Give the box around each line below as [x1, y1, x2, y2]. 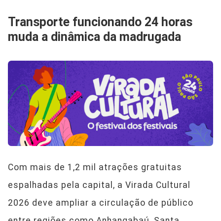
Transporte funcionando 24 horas [8, 15, 192, 29]
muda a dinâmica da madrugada [8, 30, 181, 44]
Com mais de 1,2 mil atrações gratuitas [8, 162, 182, 173]
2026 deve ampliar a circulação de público [8, 198, 193, 208]
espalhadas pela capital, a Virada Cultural [8, 180, 190, 190]
